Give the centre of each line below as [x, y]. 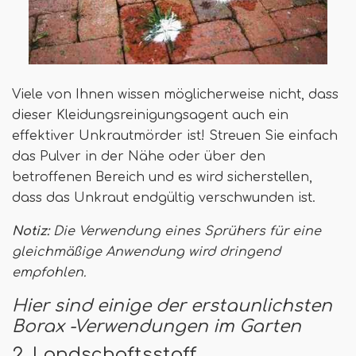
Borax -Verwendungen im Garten [157, 327]
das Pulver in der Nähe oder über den [139, 157]
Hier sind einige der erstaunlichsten [172, 306]
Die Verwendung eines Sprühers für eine [185, 232]
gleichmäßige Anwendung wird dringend [146, 252]
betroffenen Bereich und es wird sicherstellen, [162, 178]
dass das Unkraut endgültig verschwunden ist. [164, 198]
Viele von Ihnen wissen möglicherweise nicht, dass [175, 95]
